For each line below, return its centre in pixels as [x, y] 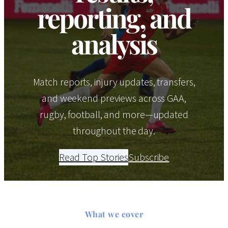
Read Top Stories [94, 157]
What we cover [114, 214]
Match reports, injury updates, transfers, [114, 82]
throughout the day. [114, 131]
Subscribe [149, 157]
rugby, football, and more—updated [114, 115]
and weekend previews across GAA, [114, 98]
